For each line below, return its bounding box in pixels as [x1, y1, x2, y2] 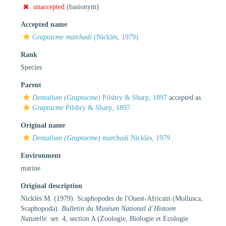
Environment [21, 151, 61, 159]
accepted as [167, 93, 201, 101]
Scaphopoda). [21, 204, 62, 212]
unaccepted [33, 3, 65, 11]
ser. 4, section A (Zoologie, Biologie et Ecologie [48, 214, 188, 222]
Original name [21, 121, 65, 129]
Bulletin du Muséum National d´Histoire [62, 204, 176, 212]
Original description [21, 182, 82, 190]
